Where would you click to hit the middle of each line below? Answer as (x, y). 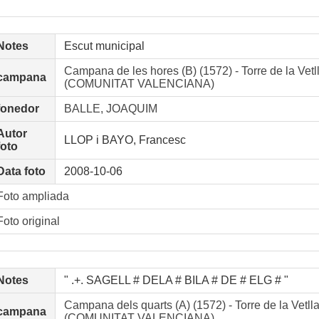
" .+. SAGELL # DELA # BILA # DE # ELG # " (176, 280)
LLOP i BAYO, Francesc (125, 140)
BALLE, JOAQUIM (111, 109)
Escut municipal (104, 46)
